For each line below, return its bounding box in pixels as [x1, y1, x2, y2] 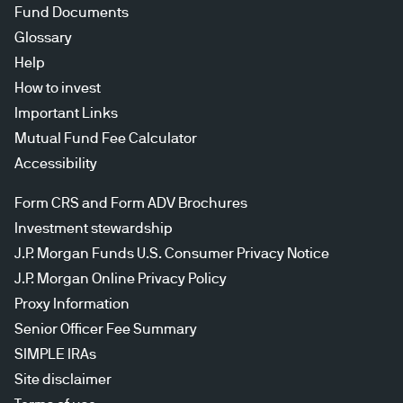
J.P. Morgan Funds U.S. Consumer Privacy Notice [14, 246, 329, 261]
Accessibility [14, 156, 97, 171]
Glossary [14, 30, 72, 45]
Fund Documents [14, 4, 129, 20]
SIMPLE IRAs [14, 346, 96, 362]
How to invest [14, 80, 101, 95]
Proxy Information [14, 296, 130, 311]
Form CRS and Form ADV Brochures [14, 195, 247, 210]
